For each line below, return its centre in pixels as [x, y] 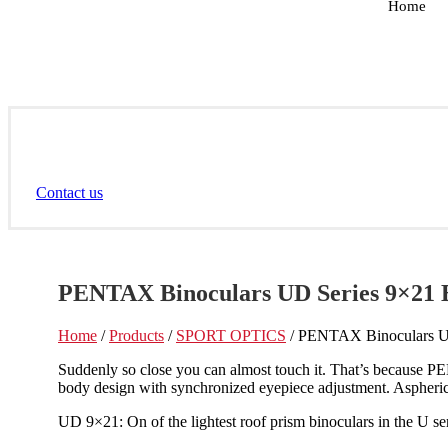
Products [136, 335]
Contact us [69, 192]
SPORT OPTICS [231, 335]
